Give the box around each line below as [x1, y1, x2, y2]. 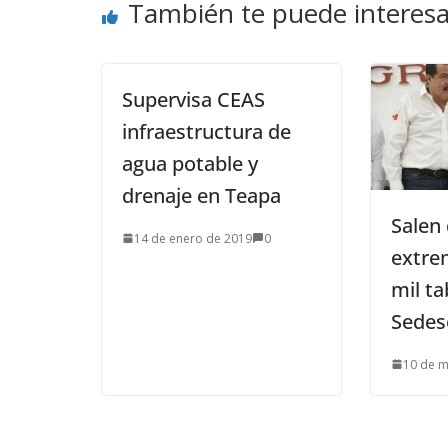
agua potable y [122, 149, 258, 177]
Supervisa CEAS [122, 85, 265, 113]
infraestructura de [122, 117, 291, 145]
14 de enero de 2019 [134, 229, 252, 247]
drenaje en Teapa [122, 181, 281, 209]
